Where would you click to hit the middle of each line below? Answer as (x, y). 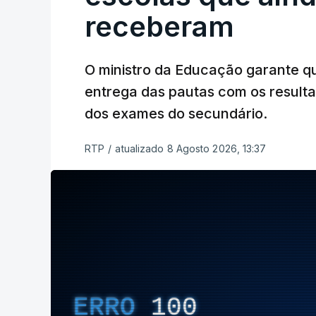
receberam (159, 27)
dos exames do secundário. (176, 114)
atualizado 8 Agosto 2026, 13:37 (191, 149)
